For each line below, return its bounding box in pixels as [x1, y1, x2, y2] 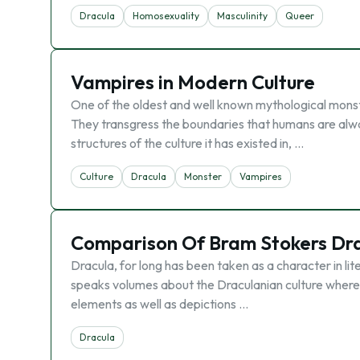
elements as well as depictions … [71, 296, 248, 312]
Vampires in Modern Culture [71, 70, 315, 94]
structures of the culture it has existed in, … [71, 135, 304, 151]
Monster [184, 170, 222, 182]
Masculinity [217, 10, 268, 22]
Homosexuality [133, 10, 199, 22]
